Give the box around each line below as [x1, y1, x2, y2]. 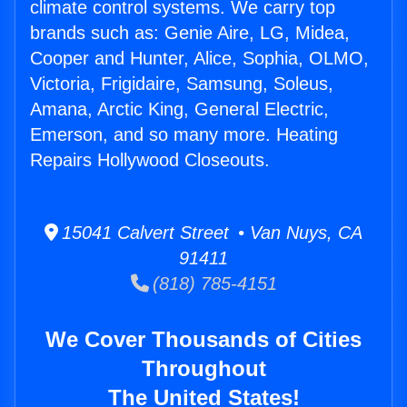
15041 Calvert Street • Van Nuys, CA [58, 223, 362, 243]
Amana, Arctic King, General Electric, [30, 99, 329, 120]
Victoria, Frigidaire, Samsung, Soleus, [30, 74, 333, 94]
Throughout [141, 356, 266, 382]
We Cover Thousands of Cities [45, 327, 362, 352]
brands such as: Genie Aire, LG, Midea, [30, 23, 350, 44]
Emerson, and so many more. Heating [30, 124, 338, 145]
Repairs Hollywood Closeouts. [30, 150, 270, 171]
